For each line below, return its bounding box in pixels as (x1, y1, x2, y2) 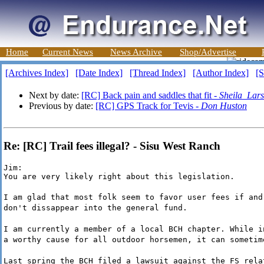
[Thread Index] (130, 68, 186, 78)
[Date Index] (75, 68, 123, 78)
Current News (42, 47, 93, 57)
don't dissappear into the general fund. (4, 203, 187, 213)
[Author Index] (193, 68, 249, 78)
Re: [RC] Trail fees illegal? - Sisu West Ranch (4, 139, 220, 152)
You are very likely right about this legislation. (4, 172, 235, 181)
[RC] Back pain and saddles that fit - (81, 90, 219, 100)
